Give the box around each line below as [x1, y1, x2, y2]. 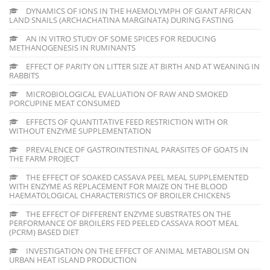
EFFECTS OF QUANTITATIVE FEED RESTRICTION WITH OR [24, 116, 228, 127]
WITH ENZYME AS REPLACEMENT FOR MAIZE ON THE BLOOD [9, 180, 227, 192]
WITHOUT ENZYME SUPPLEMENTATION [9, 125, 151, 136]
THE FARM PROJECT [9, 152, 79, 164]
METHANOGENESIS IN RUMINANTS [9, 42, 136, 53]
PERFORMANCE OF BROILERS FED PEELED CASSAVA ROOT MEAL [9, 217, 239, 228]
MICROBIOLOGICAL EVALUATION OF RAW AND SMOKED [24, 88, 228, 99]
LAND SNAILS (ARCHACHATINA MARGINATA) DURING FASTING [9, 14, 233, 25]
